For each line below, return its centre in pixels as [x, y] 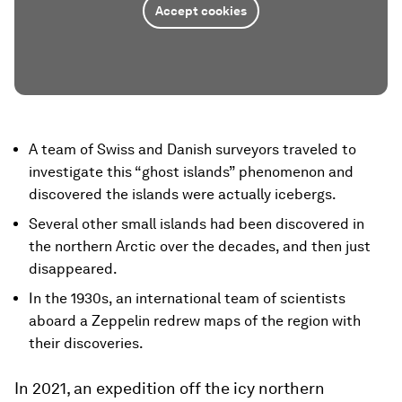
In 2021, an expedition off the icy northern [170, 388]
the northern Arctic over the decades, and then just [200, 246]
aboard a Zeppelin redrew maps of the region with [195, 321]
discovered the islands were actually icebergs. [183, 194]
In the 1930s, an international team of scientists [187, 298]
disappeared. [73, 269]
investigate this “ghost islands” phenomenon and [191, 172]
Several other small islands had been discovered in [197, 224]
